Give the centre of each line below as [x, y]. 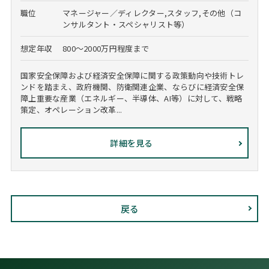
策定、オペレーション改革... [71, 110]
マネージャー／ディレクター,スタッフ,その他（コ [152, 13]
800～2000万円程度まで [106, 49]
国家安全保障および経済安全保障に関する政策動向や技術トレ [132, 76]
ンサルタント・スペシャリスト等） [126, 25]
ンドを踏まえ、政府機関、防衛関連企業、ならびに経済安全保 [132, 87]
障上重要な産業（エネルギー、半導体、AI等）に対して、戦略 [131, 98]
